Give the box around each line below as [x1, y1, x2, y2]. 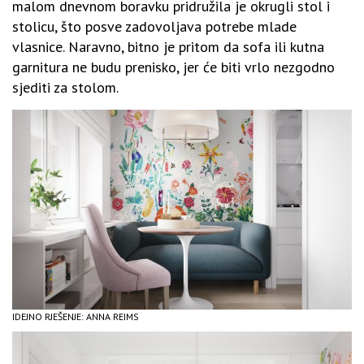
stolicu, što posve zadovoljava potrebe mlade [12, 16, 297, 36]
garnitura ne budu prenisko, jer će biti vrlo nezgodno [12, 57, 335, 76]
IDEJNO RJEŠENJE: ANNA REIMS [12, 310, 139, 323]
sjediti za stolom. [12, 77, 119, 97]
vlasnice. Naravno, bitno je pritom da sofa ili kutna [12, 37, 324, 56]
